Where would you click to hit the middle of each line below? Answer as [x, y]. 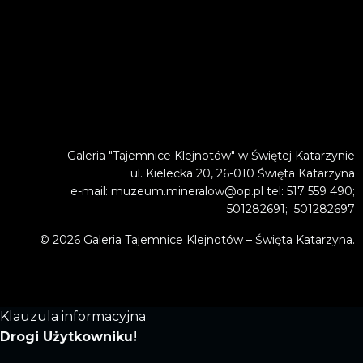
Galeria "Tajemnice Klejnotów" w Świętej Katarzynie [211, 156]
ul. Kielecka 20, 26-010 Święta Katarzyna [241, 174]
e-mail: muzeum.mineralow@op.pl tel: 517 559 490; [213, 192]
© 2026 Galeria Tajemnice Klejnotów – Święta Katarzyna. [197, 240]
